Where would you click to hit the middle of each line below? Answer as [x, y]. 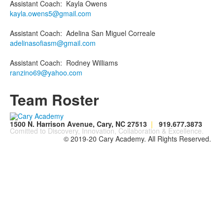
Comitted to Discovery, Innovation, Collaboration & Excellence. [107, 130]
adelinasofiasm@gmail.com [53, 43]
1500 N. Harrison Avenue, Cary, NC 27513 [80, 124]
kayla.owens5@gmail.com [51, 13]
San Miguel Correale [123, 33]
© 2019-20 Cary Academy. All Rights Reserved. [137, 138]
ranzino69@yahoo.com [46, 72]
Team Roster [55, 99]
